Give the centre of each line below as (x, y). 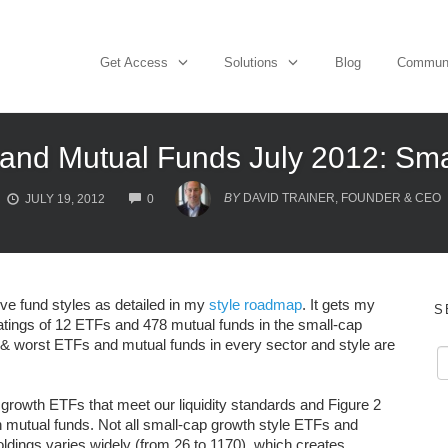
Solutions (251, 62)
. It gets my (338, 304)
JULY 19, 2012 (65, 199)
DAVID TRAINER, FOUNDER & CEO (342, 198)
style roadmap (255, 304)
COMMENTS (188, 190)
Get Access (133, 62)
